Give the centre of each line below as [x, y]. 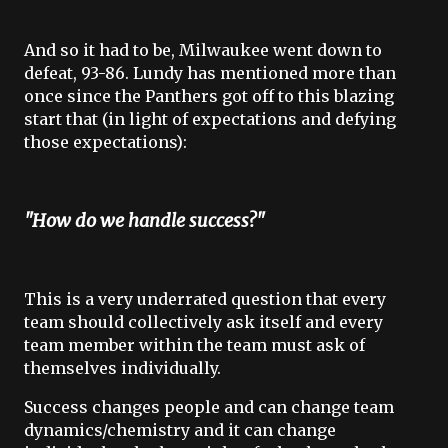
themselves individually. [122, 368]
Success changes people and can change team [209, 407]
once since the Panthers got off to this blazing [209, 96]
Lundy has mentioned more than [264, 73]
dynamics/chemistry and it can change [180, 430]
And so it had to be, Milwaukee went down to [203, 50]
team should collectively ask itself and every [203, 322]
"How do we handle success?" [146, 220]
